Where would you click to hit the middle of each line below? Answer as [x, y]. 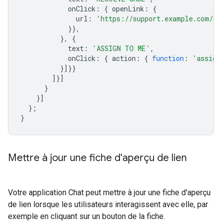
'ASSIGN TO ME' [121, 48]
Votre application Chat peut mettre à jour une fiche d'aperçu [109, 192]
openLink [128, 8]
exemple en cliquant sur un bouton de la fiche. [86, 216]
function [168, 58]
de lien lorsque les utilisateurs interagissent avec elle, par [108, 204]
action [124, 58]
